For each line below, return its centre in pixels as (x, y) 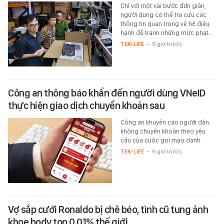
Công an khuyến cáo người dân (164, 122)
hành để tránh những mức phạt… (166, 32)
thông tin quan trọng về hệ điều (165, 23)
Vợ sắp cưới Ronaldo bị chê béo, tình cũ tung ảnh (108, 209)
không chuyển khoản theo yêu (163, 131)
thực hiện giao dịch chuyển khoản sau (86, 105)
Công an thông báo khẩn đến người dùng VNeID (107, 93)
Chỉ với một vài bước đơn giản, (163, 5)
